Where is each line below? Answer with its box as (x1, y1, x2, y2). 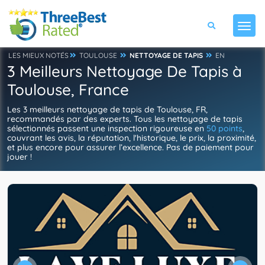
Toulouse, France (7, 80, 129, 99)
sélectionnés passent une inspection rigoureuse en (7, 123, 206, 134)
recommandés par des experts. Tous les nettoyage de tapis (7, 114, 243, 124)
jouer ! (7, 151, 32, 162)
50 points (206, 123, 243, 134)
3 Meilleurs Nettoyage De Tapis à (7, 62, 242, 81)
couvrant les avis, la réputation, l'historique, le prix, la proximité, (7, 132, 256, 143)
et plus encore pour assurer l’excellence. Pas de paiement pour (7, 142, 254, 153)
